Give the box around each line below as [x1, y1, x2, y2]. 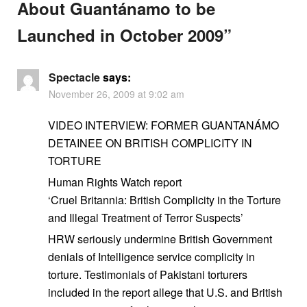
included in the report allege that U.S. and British [48, 284, 282, 300]
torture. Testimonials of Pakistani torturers [48, 266, 247, 282]
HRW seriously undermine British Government [48, 230, 272, 247]
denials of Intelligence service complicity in [48, 248, 255, 265]
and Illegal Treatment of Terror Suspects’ [48, 209, 243, 225]
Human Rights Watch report [48, 173, 182, 190]
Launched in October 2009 [17, 23, 223, 47]
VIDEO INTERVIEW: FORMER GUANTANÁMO [48, 116, 279, 133]
